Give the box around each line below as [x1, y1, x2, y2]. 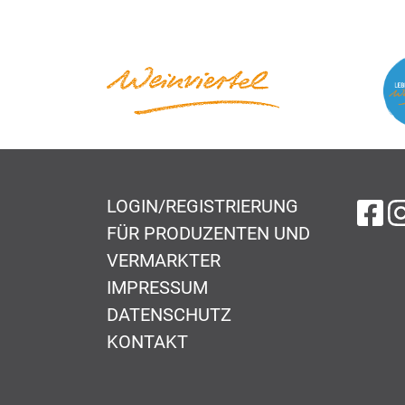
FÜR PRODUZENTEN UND [107, 221, 310, 244]
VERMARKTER [107, 249, 221, 271]
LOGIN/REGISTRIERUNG [107, 194, 298, 217]
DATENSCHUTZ [107, 303, 231, 325]
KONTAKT [107, 330, 188, 353]
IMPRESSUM [107, 276, 208, 298]
